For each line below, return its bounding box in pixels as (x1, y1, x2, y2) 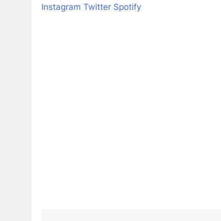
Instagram (41, 1, 81, 12)
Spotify (113, 1, 141, 12)
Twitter (83, 1, 111, 12)
